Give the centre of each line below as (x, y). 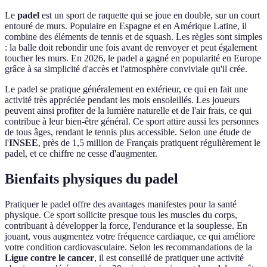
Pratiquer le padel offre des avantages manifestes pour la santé (121, 204)
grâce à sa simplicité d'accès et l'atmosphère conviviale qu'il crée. (126, 69)
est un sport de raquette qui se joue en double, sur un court (150, 15)
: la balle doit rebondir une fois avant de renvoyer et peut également (131, 48)
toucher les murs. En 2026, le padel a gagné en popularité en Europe (133, 58)
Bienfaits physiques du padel (91, 179)
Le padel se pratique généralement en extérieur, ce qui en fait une (126, 89)
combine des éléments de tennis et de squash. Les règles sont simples (133, 37)
